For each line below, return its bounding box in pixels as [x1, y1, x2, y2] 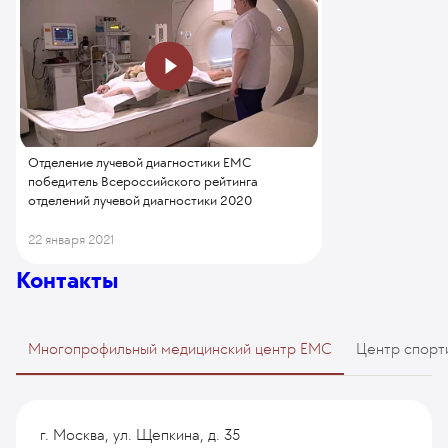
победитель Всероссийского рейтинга [28, 173, 259, 191]
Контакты [16, 266, 118, 294]
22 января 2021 [28, 230, 115, 248]
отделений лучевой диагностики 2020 [28, 192, 253, 210]
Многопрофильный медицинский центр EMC [28, 339, 332, 358]
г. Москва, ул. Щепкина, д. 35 [40, 425, 240, 444]
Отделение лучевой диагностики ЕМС [28, 154, 253, 172]
